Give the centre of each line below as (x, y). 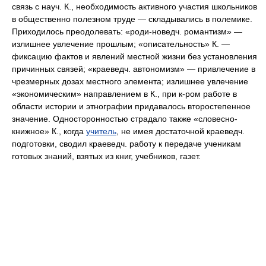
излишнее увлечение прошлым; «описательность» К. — (121, 44)
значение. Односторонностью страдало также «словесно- (125, 119)
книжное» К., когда (49, 131)
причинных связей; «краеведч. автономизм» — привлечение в (134, 69)
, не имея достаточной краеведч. (180, 131)
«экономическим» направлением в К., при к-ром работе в (124, 94)
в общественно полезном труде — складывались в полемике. (132, 19)
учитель (101, 131)
